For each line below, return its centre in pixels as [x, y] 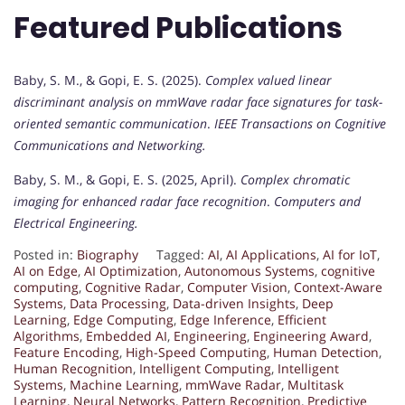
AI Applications [271, 255]
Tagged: [182, 255]
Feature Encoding [66, 353]
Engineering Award [311, 336]
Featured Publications [178, 27]
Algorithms [47, 336]
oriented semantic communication [110, 124]
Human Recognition [73, 369]
